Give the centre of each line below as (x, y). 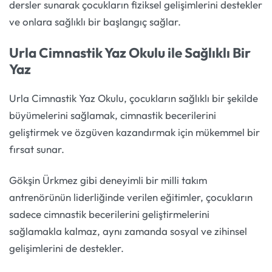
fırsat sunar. (37, 149)
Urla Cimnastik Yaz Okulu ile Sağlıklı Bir (130, 53)
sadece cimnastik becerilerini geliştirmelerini (109, 214)
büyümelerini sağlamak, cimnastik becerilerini (113, 115)
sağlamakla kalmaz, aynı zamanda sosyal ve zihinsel (128, 231)
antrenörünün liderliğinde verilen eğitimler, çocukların (131, 197)
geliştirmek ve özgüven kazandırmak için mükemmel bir (134, 132)
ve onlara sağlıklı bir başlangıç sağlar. (95, 21)
